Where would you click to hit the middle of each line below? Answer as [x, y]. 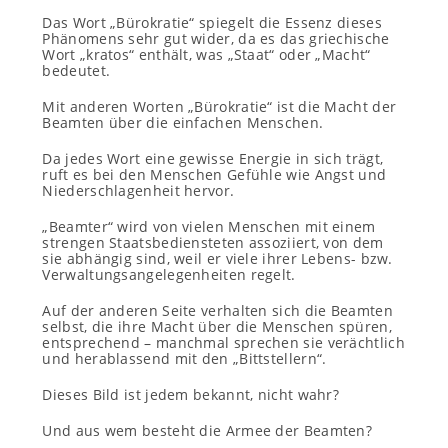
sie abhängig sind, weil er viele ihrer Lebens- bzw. [217, 258]
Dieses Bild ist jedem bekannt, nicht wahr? [191, 394]
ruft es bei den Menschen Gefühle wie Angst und [214, 174]
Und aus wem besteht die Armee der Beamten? [207, 430]
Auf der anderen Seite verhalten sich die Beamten [217, 310]
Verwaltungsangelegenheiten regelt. [169, 274]
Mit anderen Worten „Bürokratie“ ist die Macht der [219, 106]
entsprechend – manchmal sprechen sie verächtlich [223, 342]
